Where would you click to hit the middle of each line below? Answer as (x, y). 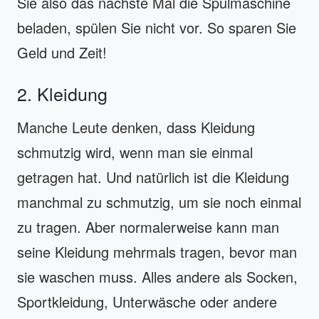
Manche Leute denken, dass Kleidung (136, 127)
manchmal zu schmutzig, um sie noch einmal (159, 202)
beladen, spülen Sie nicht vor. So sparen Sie (157, 27)
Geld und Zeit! (62, 52)
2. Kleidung (62, 93)
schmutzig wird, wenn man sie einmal (135, 152)
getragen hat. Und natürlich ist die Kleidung (153, 177)
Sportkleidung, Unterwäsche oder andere (147, 301)
